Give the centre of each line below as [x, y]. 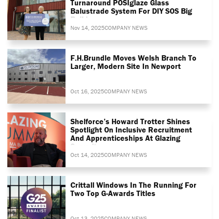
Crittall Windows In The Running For [134, 185]
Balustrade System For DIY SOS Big [131, 11]
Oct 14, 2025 [88, 154]
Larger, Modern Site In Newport [126, 66]
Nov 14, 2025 [88, 27]
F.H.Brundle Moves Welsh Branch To [134, 57]
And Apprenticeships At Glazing [126, 138]
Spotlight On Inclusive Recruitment [131, 129]
